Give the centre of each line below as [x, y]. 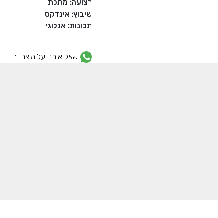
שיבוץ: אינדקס [68, 14]
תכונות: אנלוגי [69, 26]
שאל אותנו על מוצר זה [45, 57]
